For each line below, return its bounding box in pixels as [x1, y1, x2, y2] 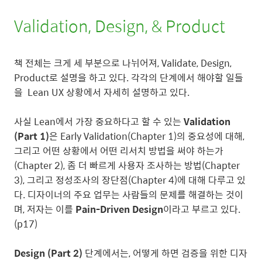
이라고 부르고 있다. [163, 201, 240, 216]
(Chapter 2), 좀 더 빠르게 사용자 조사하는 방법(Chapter [14, 157, 240, 173]
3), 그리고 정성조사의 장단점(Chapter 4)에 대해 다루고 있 [14, 172, 246, 187]
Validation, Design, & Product [14, 13, 225, 38]
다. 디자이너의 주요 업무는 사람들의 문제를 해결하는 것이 [14, 187, 243, 202]
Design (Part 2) [14, 245, 82, 260]
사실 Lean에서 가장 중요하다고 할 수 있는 [14, 113, 184, 129]
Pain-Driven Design [75, 201, 163, 216]
